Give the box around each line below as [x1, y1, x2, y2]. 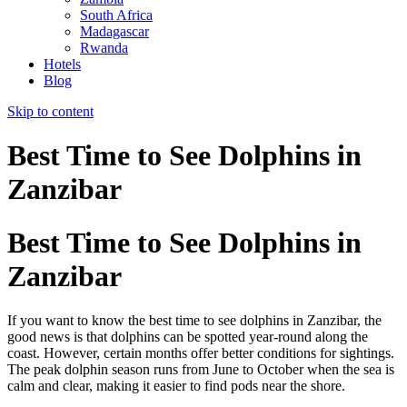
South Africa [80, 7, 153, 23]
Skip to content [7, 104, 94, 119]
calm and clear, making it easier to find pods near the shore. [7, 378, 345, 394]
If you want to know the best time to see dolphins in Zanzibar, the [7, 313, 382, 329]
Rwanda [80, 40, 128, 55]
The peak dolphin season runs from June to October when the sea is [7, 362, 394, 378]
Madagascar [80, 24, 149, 39]
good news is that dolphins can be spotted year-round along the [7, 329, 368, 345]
